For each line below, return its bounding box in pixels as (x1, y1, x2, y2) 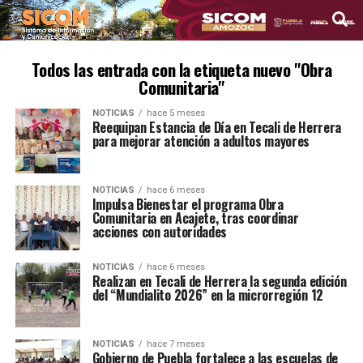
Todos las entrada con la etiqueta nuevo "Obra (31, 57, 332, 82)
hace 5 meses (146, 108, 205, 118)
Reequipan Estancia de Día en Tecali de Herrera (92, 117, 341, 137)
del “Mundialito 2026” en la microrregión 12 (92, 285, 323, 305)
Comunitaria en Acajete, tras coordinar (92, 208, 299, 228)
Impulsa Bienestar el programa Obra (92, 194, 284, 214)
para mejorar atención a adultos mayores (92, 131, 310, 151)
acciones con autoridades (92, 222, 227, 241)
